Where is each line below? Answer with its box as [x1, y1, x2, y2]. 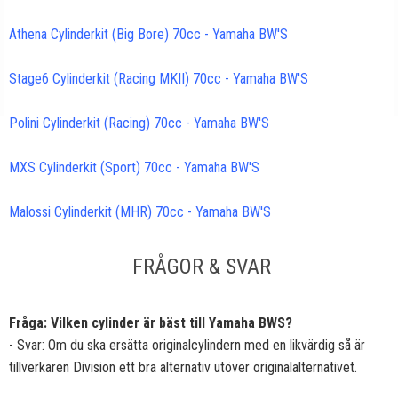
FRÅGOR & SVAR [131, 253, 271, 279]
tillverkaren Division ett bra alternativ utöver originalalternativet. [9, 358, 357, 376]
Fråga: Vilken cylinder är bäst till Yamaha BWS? [9, 314, 292, 331]
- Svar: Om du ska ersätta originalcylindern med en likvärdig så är [9, 336, 365, 354]
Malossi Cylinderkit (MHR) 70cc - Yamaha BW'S [9, 203, 271, 220]
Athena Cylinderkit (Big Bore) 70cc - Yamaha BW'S [9, 25, 288, 43]
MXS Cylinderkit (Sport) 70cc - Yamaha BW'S [9, 158, 259, 176]
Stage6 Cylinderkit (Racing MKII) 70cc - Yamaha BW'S [9, 69, 308, 87]
